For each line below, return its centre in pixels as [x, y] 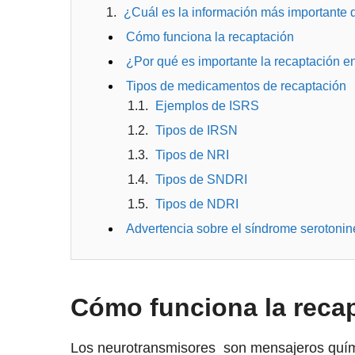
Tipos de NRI [192, 155]
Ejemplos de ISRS [207, 106]
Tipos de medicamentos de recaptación [236, 86]
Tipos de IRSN [196, 131]
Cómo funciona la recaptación [210, 37]
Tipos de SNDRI [201, 180]
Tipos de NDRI [197, 204]
